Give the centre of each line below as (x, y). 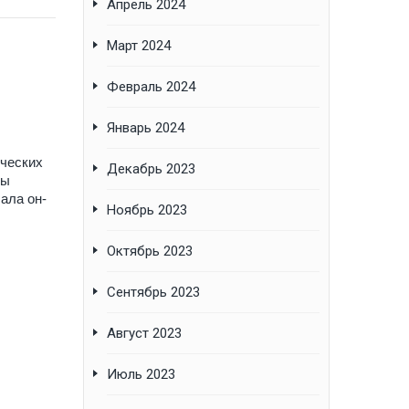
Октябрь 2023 (150, 252)
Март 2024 (139, 46)
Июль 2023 (141, 375)
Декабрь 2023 (151, 169)
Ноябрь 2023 (147, 210)
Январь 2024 (146, 128)
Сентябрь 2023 (153, 293)
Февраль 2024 (151, 87)
